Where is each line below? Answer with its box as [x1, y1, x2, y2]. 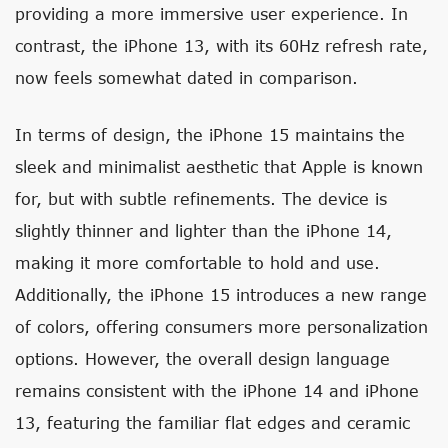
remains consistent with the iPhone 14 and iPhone [15, 381, 419, 400]
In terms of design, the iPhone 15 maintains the [15, 125, 405, 144]
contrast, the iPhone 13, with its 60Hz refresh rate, [15, 36, 428, 55]
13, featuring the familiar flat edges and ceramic [15, 413, 410, 432]
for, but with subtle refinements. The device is [15, 189, 387, 208]
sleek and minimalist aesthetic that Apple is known [15, 157, 423, 176]
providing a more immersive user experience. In [15, 4, 408, 23]
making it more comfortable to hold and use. [15, 253, 380, 272]
